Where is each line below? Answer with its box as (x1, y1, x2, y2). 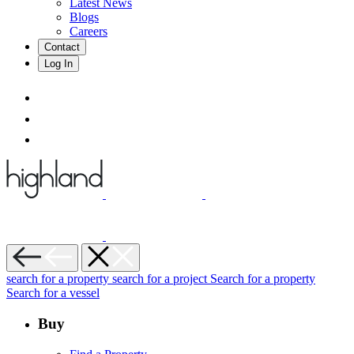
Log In (44, 57, 73, 70)
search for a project (112, 272, 210, 286)
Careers (70, 24, 107, 38)
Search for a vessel (6, 286, 100, 300)
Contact (44, 40, 80, 53)
